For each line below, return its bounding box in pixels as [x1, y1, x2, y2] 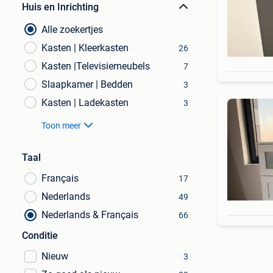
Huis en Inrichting [22, 1, 99, 13]
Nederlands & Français [41, 209, 138, 221]
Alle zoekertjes [41, 24, 103, 35]
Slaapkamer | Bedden [41, 79, 133, 90]
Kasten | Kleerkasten [41, 42, 129, 54]
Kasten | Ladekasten [41, 97, 129, 108]
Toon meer [41, 121, 81, 130]
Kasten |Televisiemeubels [41, 60, 150, 72]
